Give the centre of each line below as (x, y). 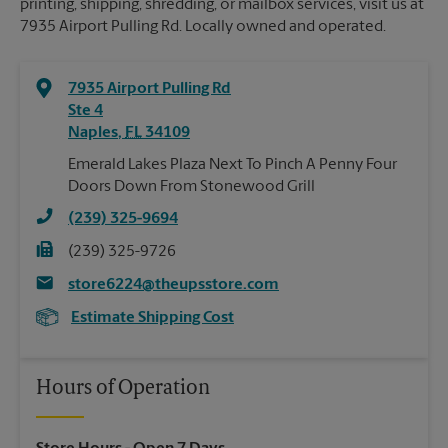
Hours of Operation (123, 389)
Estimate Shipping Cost (152, 318)
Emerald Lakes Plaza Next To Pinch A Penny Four (232, 165)
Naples (93, 133)
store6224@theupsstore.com (173, 285)
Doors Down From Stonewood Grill (191, 187)
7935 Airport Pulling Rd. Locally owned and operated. (203, 27)
